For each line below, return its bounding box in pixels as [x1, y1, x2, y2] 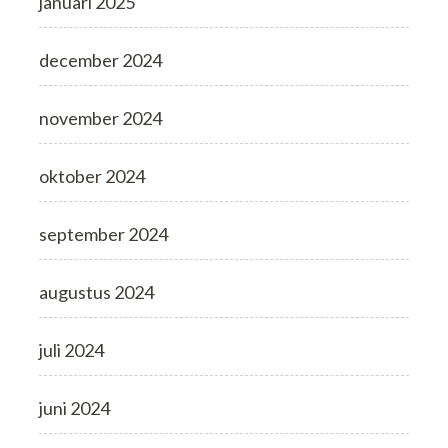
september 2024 [39, 223, 168, 246]
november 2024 [39, 107, 162, 130]
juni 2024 [39, 397, 110, 420]
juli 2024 [39, 339, 104, 362]
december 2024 [39, 49, 162, 72]
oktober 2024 [39, 165, 145, 188]
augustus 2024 [39, 281, 154, 304]
